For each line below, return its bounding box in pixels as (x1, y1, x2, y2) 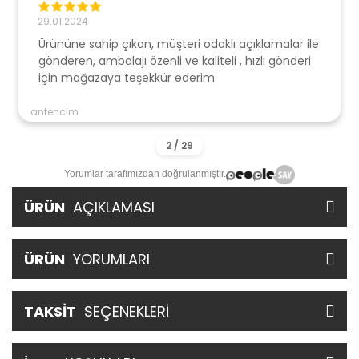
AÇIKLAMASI (69, 196, 155, 217)
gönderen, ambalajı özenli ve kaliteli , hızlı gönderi (38, 53, 311, 70)
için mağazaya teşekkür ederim (38, 70, 215, 87)
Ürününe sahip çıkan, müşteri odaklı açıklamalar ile (38, 36, 319, 53)
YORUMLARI (69, 248, 150, 269)
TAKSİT (24, 301, 76, 321)
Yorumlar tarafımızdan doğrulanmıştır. (64, 168, 227, 180)
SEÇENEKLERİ (80, 301, 169, 321)
